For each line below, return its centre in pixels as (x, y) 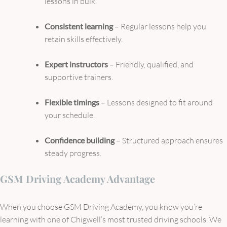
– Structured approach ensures (169, 140)
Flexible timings (72, 102)
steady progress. (73, 153)
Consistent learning (79, 26)
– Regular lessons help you (160, 26)
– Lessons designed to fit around (156, 102)
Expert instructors (76, 64)
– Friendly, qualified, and (151, 64)
